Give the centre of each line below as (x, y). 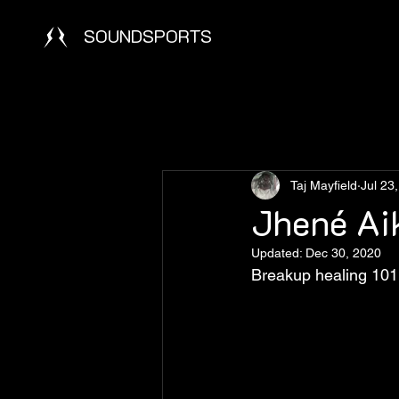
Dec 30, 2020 (343, 253)
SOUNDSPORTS (148, 36)
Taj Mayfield (324, 185)
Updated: (278, 253)
